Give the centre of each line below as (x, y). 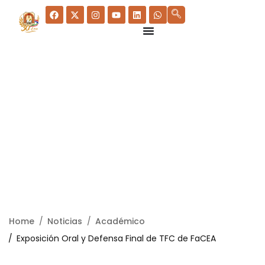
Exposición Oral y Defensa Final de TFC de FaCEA (116, 238)
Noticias (65, 221)
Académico (120, 221)
